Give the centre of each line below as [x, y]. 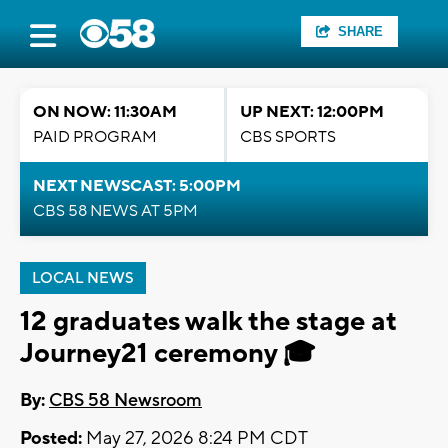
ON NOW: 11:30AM [105, 112]
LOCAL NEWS [83, 278]
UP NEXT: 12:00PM [312, 112]
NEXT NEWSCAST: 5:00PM [137, 186]
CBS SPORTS [288, 137]
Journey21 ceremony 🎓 [167, 353]
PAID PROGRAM [95, 137]
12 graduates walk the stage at [208, 321]
